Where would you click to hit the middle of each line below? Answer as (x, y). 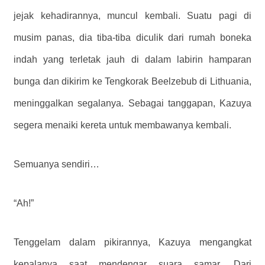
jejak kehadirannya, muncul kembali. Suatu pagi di (132, 16)
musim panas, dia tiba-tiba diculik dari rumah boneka (132, 38)
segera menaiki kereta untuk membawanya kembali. (122, 125)
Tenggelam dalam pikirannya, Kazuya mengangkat (132, 243)
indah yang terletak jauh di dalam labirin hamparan (132, 60)
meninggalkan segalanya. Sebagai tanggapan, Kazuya (132, 104)
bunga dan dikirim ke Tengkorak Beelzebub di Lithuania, (132, 82)
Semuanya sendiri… (56, 164)
